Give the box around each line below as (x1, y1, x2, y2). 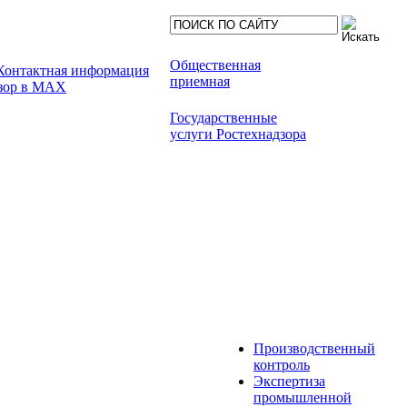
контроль (253, 357, 310, 372)
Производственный (253, 341, 375, 356)
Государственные (170, 110, 277, 125)
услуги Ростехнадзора (170, 126, 306, 142)
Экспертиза (253, 373, 325, 389)
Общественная (170, 57, 261, 73)
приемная (170, 74, 230, 89)
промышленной (253, 390, 352, 405)
